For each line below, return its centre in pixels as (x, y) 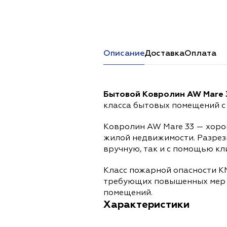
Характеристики (146, 205)
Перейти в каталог (165, 11)
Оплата (200, 54)
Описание (124, 54)
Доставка (164, 54)
